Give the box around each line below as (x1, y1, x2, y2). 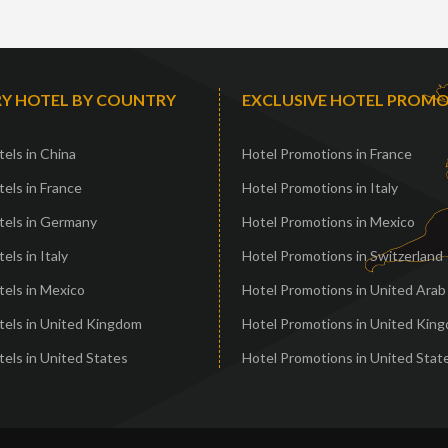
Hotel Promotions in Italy (242, 179, 398, 196)
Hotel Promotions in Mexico (242, 213, 415, 230)
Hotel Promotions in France (242, 145, 412, 162)
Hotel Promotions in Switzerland (242, 247, 443, 264)
